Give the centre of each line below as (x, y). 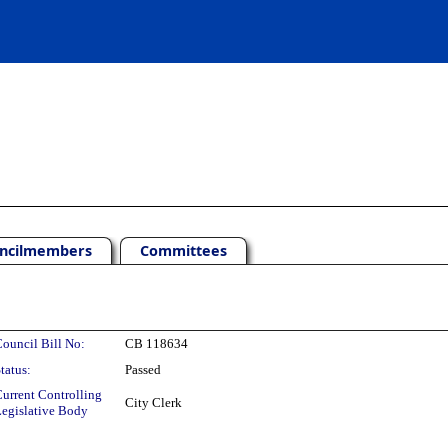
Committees (183, 250)
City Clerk (153, 402)
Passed (143, 369)
